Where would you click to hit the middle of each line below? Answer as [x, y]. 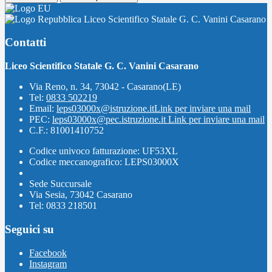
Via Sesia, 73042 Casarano [81, 195]
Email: [43, 109]
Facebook [48, 253]
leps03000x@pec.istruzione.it [110, 120]
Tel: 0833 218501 [63, 206]
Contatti [25, 42]
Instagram [48, 263]
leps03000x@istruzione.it [105, 109]
